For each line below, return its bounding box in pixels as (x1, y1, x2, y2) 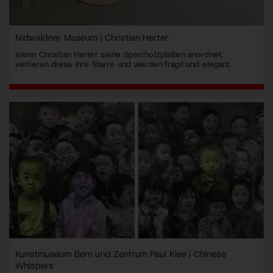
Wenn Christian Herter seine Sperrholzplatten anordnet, (15, 48, 222, 59)
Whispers (15, 259, 54, 271)
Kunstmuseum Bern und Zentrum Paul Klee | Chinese (15, 247, 226, 259)
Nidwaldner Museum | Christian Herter (15, 31, 169, 43)
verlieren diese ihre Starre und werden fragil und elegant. (15, 58, 232, 69)
